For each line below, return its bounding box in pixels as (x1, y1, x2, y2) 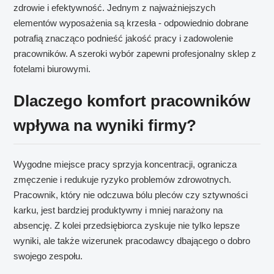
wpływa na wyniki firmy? (13, 117, 197, 135)
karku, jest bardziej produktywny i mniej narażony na (13, 205, 223, 216)
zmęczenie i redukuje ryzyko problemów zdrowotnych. (13, 174, 232, 185)
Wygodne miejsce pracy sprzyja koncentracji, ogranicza (13, 159, 237, 170)
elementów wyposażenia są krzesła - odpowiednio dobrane (13, 18, 249, 29)
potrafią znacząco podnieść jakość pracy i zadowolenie (13, 33, 234, 44)
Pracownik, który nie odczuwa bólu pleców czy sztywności (13, 190, 248, 201)
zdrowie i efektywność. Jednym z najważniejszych (13, 2, 216, 13)
